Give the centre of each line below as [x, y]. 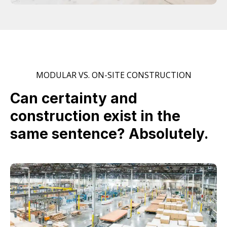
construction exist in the [95, 116]
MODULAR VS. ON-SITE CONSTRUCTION [113, 75]
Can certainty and [74, 98]
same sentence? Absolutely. [109, 134]
